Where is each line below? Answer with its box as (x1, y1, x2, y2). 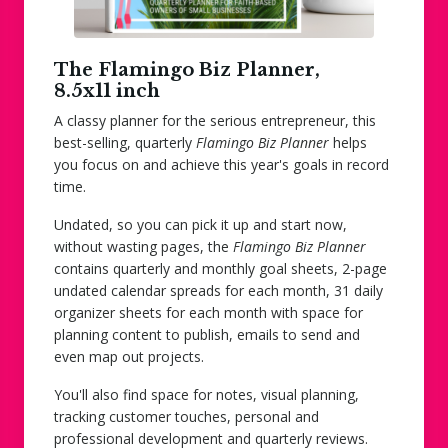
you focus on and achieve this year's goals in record (54, 154, 389, 174)
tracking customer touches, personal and (54, 406, 319, 426)
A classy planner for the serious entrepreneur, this (54, 110, 376, 130)
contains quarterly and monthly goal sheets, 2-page (54, 258, 387, 278)
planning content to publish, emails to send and (54, 324, 360, 344)
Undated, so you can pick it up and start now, (54, 214, 347, 234)
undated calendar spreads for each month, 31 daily (54, 280, 383, 300)
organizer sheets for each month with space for (54, 302, 363, 322)
